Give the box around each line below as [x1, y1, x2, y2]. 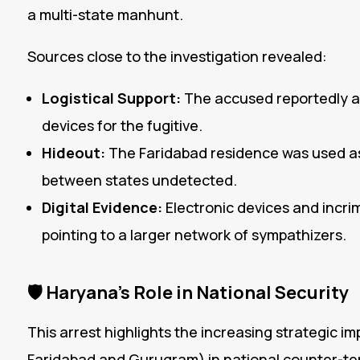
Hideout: [41, 143, 105, 163]
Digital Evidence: [41, 198, 162, 218]
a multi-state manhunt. [27, 5, 183, 25]
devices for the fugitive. [41, 116, 202, 136]
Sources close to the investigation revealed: [27, 47, 327, 67]
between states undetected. [41, 170, 237, 190]
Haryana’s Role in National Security [45, 280, 349, 305]
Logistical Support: [41, 88, 181, 108]
